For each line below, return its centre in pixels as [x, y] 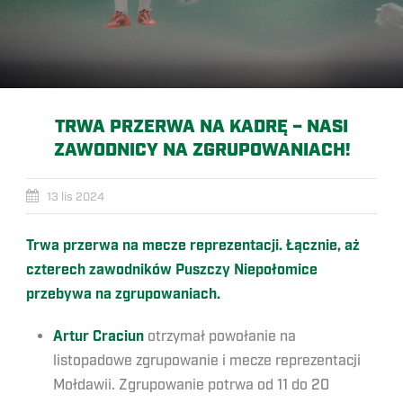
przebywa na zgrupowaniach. [123, 295]
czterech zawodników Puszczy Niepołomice [172, 270]
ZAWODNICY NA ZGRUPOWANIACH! [201, 150]
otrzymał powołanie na [220, 336]
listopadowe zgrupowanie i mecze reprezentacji [207, 361]
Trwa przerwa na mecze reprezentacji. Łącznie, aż [193, 246]
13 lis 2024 [76, 197]
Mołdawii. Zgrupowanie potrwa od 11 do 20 [191, 385]
